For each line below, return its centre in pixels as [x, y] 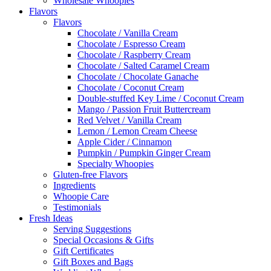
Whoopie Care [81, 196]
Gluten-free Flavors [90, 175]
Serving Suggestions [92, 229]
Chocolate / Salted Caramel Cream [143, 66]
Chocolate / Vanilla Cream [128, 33]
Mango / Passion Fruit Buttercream [144, 109]
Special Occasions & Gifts [103, 240]
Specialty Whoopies [116, 164]
